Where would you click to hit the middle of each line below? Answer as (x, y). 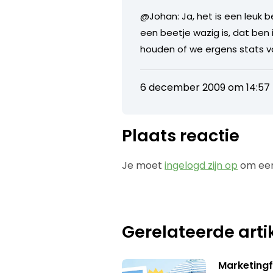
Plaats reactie (181, 135)
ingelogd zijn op (201, 165)
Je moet (144, 165)
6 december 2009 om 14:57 (205, 87)
